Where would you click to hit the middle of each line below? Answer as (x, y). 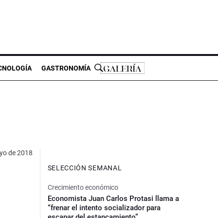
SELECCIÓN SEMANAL (85, 168)
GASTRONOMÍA (66, 68)
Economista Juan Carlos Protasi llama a (113, 198)
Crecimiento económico (83, 187)
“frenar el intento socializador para (104, 208)
